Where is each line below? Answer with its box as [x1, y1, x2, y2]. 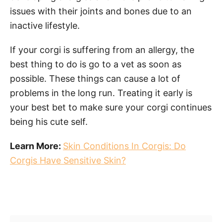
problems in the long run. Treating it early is [10, 87, 192, 98]
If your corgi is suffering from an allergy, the [10, 44, 194, 55]
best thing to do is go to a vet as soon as [10, 58, 181, 69]
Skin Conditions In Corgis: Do [63, 140, 186, 151]
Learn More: [10, 140, 63, 151]
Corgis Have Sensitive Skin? [10, 155, 126, 166]
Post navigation [9, 193, 111, 210]
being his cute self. [10, 116, 88, 127]
